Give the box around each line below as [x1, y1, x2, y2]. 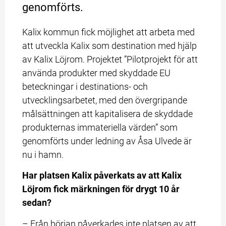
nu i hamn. [22, 149, 64, 160]
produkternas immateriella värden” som [22, 122, 178, 133]
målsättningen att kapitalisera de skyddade [22, 108, 193, 119]
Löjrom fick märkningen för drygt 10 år [22, 184, 180, 195]
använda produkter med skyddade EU [22, 67, 171, 78]
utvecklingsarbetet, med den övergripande [22, 94, 188, 105]
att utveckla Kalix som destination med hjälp [22, 40, 197, 51]
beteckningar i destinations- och [22, 81, 148, 92]
